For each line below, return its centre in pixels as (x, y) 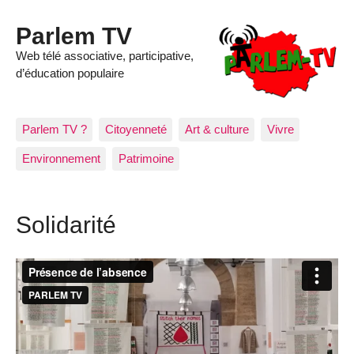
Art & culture (217, 129)
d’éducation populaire (70, 73)
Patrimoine (146, 159)
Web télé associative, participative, (105, 56)
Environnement (61, 159)
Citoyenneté (136, 129)
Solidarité (66, 225)
